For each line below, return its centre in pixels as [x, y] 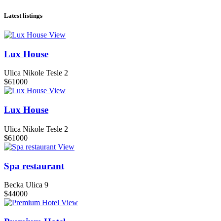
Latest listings [23, 15]
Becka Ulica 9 [26, 185]
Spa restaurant [34, 166]
